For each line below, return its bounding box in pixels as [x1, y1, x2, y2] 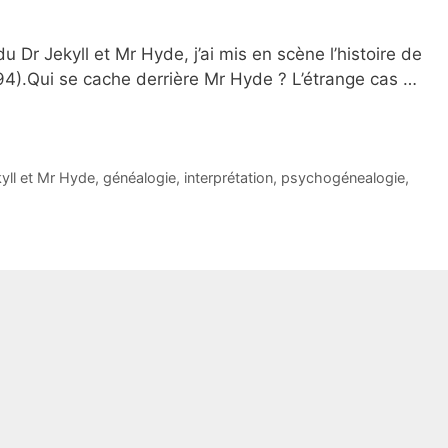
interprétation [184, 169, 273, 187]
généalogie [103, 169, 176, 187]
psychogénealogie [281, 169, 405, 187]
